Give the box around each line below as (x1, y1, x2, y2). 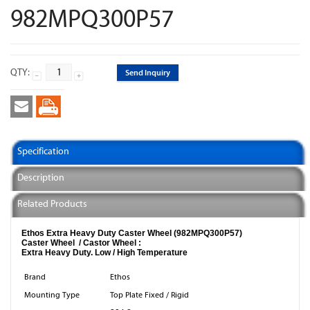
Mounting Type (24, 290, 80, 300)
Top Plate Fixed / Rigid (110, 290, 189, 300)
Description (17, 172, 64, 183)
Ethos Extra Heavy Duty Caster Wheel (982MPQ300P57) (21, 228, 242, 238)
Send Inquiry (125, 67, 170, 77)
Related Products (17, 198, 87, 210)
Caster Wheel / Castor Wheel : (21, 238, 143, 248)
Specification (17, 145, 69, 157)
